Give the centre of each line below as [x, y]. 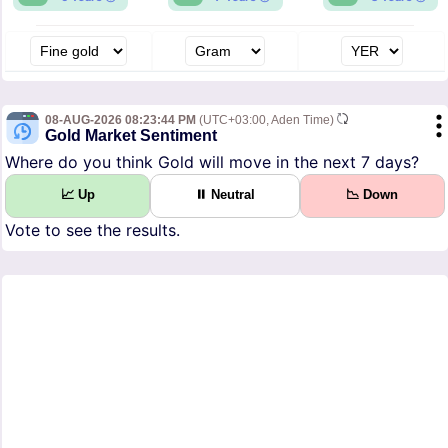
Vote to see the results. [92, 230]
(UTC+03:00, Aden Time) [266, 120]
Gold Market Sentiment [131, 136]
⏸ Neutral [224, 195]
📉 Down [372, 195]
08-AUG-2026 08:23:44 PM [120, 120]
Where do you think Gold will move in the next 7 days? [212, 162]
